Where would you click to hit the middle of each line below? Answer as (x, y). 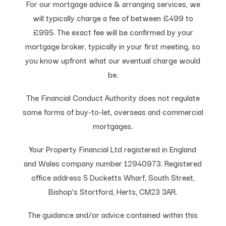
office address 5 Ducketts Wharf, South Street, (113, 177)
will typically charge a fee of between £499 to (113, 18)
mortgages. (113, 126)
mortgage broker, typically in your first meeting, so (113, 46)
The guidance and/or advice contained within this (113, 215)
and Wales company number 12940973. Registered (113, 163)
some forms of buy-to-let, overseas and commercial (113, 112)
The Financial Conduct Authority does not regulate (113, 98)
